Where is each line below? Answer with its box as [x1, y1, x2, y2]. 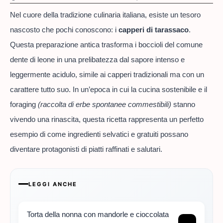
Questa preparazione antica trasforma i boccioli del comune [10, 40, 203, 49]
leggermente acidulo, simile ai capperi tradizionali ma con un [10, 70, 204, 79]
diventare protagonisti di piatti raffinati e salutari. [10, 145, 162, 154]
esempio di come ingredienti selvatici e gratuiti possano [10, 130, 188, 139]
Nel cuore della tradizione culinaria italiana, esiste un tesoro [10, 10, 201, 19]
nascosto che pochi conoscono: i [10, 25, 118, 34]
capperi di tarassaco [118, 25, 189, 34]
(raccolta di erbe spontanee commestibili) [38, 100, 171, 109]
